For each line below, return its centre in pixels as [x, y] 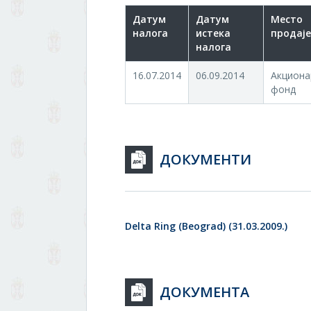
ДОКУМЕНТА [204, 292]
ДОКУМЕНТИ [205, 159]
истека [213, 33]
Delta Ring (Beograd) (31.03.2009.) [206, 226]
